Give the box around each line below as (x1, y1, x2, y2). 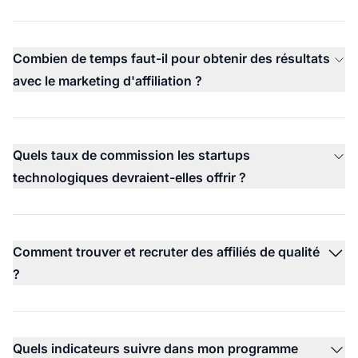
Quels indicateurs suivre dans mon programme (13, 340, 298, 356)
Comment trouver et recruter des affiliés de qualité (13, 243, 320, 260)
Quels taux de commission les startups (13, 146, 250, 163)
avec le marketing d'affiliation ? (13, 72, 202, 89)
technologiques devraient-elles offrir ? (13, 169, 246, 185)
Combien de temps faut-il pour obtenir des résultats (13, 50, 330, 66)
